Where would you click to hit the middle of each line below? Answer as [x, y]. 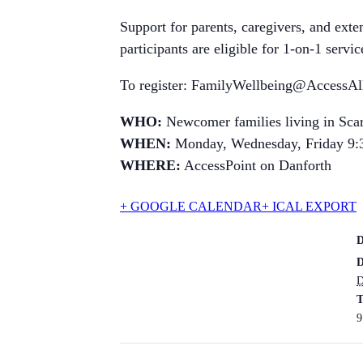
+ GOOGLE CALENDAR [191, 206]
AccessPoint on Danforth [256, 165]
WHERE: [150, 165]
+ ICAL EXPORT [309, 206]
